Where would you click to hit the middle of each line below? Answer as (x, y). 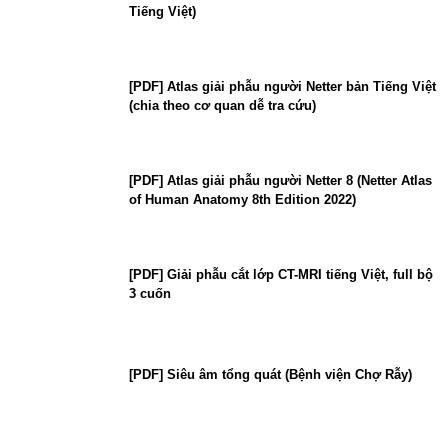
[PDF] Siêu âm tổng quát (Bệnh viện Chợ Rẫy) (270, 375)
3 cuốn (150, 294)
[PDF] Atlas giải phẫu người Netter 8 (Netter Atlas (280, 181)
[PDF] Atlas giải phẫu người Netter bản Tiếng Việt (282, 87)
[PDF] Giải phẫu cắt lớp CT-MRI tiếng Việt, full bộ (281, 275)
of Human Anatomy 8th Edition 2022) (242, 200)
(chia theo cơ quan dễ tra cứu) (222, 106)
